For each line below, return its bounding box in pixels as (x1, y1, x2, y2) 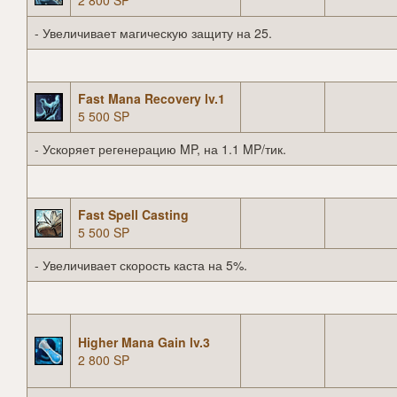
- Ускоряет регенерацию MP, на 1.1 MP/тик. (35, 140, 286, 159)
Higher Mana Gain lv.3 (78, 333, 210, 352)
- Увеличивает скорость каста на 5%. (35, 256, 247, 275)
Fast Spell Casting (78, 206, 189, 224)
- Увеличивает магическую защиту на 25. (35, 24, 272, 43)
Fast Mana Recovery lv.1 (78, 90, 225, 108)
